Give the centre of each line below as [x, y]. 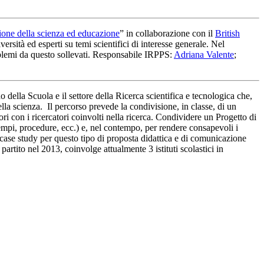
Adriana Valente [204, 54]
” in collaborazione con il [167, 33]
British [227, 33]
